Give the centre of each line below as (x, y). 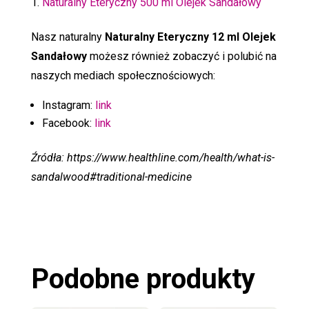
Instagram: (68, 105)
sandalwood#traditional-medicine (111, 177)
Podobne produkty (143, 279)
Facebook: (68, 123)
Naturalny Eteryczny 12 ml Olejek (190, 37)
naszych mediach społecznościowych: (123, 75)
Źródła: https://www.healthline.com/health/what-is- (152, 157)
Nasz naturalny (68, 37)
